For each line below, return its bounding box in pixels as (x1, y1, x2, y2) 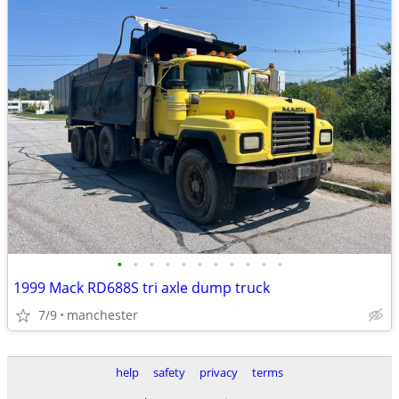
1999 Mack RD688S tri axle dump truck (13, 278, 270, 297)
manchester (67, 306, 138, 323)
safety (153, 364, 185, 380)
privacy (199, 364, 238, 380)
